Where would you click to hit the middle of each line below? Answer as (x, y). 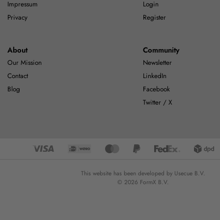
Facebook (157, 89)
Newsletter (158, 62)
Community (161, 50)
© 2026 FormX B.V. (143, 182)
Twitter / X (158, 102)
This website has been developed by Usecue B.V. (143, 174)
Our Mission (25, 62)
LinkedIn (155, 76)
